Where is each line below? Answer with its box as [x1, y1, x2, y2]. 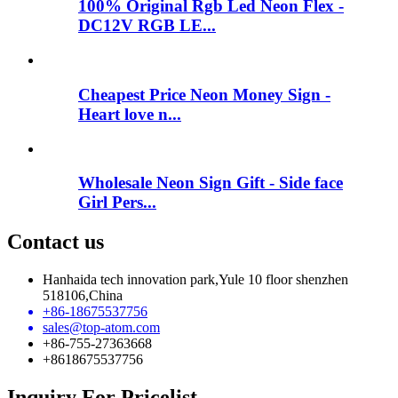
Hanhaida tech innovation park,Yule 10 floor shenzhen [43, 272, 348, 288]
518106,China [43, 288, 123, 304]
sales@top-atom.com [43, 320, 160, 336]
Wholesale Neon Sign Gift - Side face [78, 173, 343, 193]
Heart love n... [78, 104, 181, 123]
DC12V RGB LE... [78, 16, 216, 36]
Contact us [7, 230, 104, 254]
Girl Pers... [78, 193, 156, 212]
